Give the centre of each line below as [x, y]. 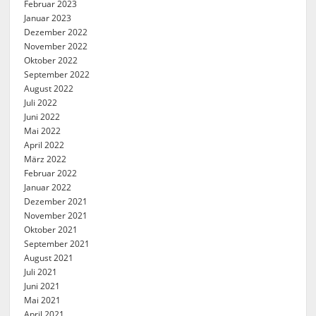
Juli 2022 [41, 103]
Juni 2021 [42, 286]
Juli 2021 [41, 272]
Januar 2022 [48, 187]
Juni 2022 [42, 117]
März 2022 [45, 159]
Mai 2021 [43, 300]
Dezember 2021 [56, 201]
